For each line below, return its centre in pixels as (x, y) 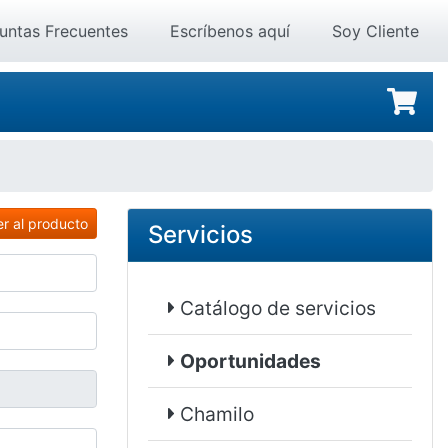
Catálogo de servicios (276, 308)
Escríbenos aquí (230, 31)
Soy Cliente (375, 31)
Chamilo (215, 414)
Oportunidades (251, 361)
